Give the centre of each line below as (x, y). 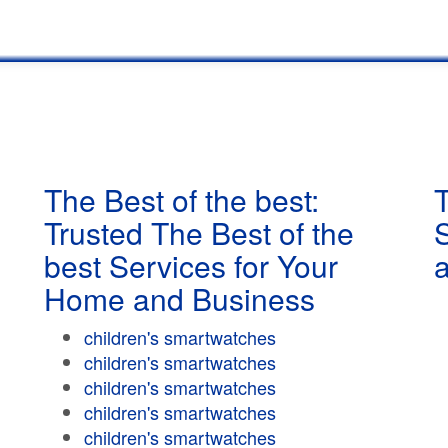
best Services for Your (191, 265)
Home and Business (179, 298)
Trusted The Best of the (199, 232)
